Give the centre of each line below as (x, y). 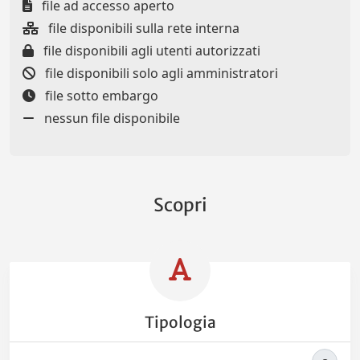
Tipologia (180, 323)
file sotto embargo (100, 96)
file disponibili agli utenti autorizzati (150, 51)
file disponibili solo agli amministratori (160, 73)
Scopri (180, 205)
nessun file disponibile (110, 118)
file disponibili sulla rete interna (142, 28)
